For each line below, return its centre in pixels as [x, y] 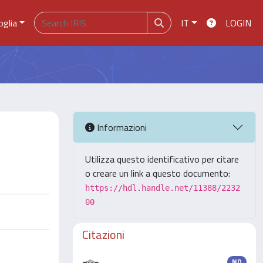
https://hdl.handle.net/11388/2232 [163, 188]
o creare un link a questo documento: [158, 173]
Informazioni [121, 127]
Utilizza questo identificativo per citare [162, 159]
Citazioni [103, 235]
